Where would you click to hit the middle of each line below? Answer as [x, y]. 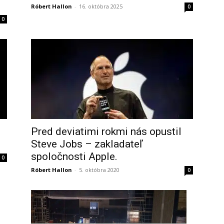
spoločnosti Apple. [74, 156]
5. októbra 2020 [99, 170]
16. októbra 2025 [101, 6]
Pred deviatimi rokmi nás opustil [106, 131]
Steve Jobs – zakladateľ [87, 144]
